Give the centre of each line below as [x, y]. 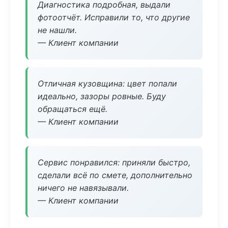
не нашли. [57, 30]
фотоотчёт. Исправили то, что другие [114, 17]
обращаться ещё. [73, 109]
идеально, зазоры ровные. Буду [102, 96]
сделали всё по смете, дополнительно [115, 175]
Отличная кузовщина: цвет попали [107, 83]
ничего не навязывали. [83, 188]
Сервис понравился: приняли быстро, [114, 162]
